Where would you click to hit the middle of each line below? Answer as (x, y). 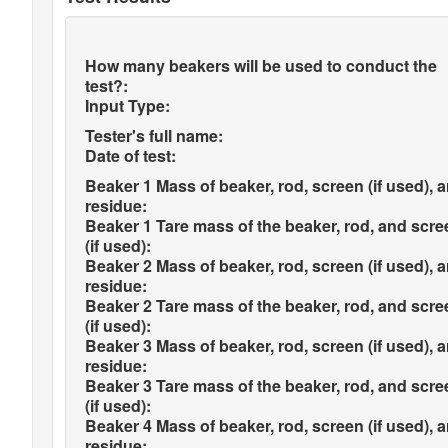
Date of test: (130, 155)
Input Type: (127, 105)
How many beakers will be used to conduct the (261, 65)
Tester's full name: (154, 135)
